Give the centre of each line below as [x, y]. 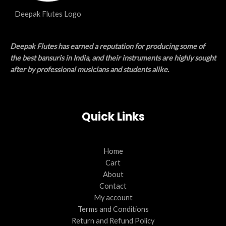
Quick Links [113, 117]
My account [113, 198]
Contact [113, 186]
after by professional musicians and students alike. [90, 69]
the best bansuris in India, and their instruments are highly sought [113, 58]
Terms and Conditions [113, 209]
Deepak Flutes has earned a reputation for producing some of [107, 46]
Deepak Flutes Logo [48, 14]
